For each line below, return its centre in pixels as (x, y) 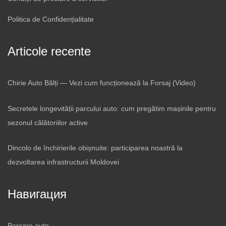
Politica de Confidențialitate (51, 19)
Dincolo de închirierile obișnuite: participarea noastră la (95, 148)
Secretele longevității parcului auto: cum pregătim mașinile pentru (112, 108)
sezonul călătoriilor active (48, 122)
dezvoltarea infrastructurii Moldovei (63, 162)
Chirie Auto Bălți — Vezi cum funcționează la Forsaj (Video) (102, 83)
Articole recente (49, 51)
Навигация (37, 194)
